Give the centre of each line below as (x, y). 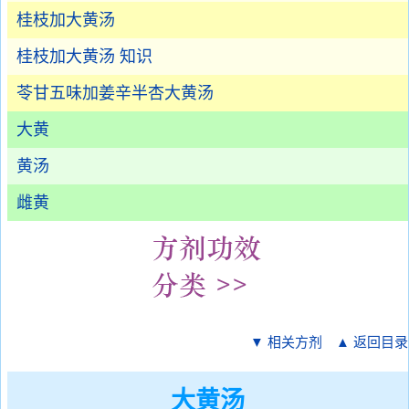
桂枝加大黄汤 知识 (84, 57)
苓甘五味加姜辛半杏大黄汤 (115, 93)
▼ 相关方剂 (286, 342)
